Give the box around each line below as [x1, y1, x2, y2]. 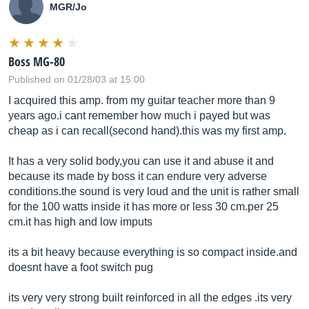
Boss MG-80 [8, 53, 65, 70]
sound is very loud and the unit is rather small [77, 186, 299, 197]
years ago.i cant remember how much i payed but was [8, 110, 270, 121]
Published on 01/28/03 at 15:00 [8, 74, 145, 85]
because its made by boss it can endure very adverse [8, 170, 267, 182]
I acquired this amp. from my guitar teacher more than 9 [8, 94, 275, 106]
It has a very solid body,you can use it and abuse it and [8, 155, 274, 167]
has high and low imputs [31, 216, 152, 228]
